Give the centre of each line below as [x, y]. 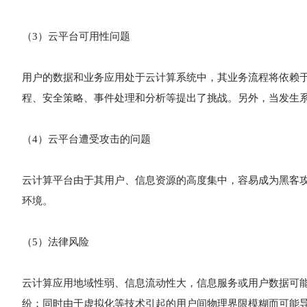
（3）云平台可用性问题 [76, 36]
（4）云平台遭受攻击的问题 [86, 139]
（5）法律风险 [56, 242]
